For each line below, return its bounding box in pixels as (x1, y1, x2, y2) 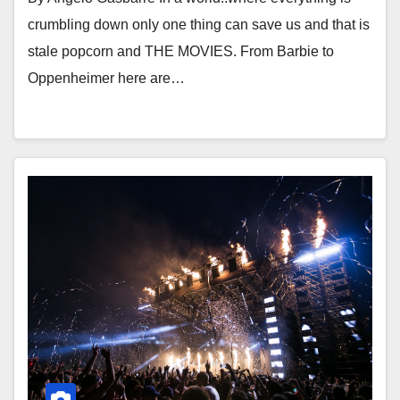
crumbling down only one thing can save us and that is (28, 17, 370, 32)
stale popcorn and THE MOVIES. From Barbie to (28, 44, 334, 59)
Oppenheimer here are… (28, 71, 185, 86)
